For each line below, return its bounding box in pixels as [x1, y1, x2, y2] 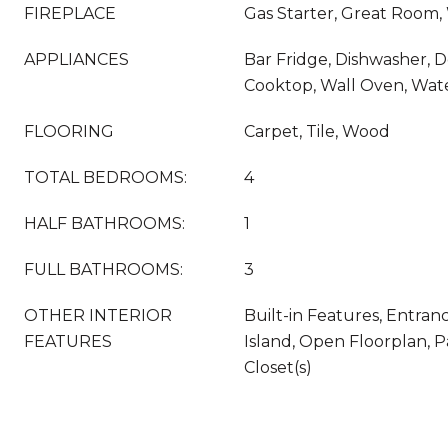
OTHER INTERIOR [24, 306, 172, 325]
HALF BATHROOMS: [24, 214, 185, 233]
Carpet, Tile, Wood [244, 122, 390, 141]
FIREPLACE [24, 4, 116, 23]
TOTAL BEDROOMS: [24, 168, 187, 187]
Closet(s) [244, 358, 312, 377]
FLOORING [24, 122, 114, 141]
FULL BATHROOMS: [24, 260, 183, 279]
